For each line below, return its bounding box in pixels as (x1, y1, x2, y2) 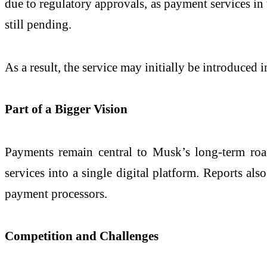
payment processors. (5, 187, 107, 200)
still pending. (5, 17, 72, 32)
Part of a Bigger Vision (5, 102, 128, 116)
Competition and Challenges (5, 228, 159, 243)
